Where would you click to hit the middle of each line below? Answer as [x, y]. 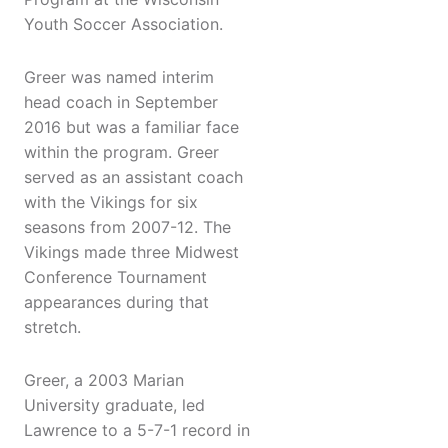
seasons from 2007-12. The [127, 227]
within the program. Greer [121, 152]
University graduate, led [114, 405]
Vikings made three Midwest [131, 252]
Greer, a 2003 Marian [104, 380]
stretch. [52, 327]
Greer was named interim [119, 77]
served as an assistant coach [133, 177]
